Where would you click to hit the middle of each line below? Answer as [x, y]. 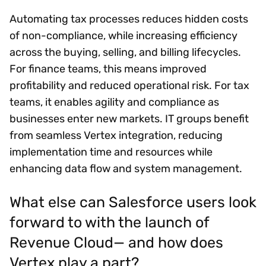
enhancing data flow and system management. [126, 168]
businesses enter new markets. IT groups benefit [129, 118]
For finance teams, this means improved [108, 69]
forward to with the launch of [109, 222]
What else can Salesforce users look [133, 202]
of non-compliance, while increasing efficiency [123, 35]
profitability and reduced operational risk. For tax [129, 85]
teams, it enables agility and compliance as [114, 102]
